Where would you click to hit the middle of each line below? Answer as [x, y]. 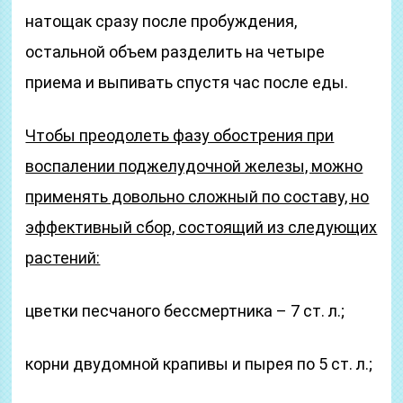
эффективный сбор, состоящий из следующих [201, 227]
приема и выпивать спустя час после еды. [187, 82]
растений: [63, 258]
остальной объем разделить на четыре [175, 52]
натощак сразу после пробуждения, [161, 21]
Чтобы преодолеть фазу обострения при [180, 135]
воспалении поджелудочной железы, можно [194, 166]
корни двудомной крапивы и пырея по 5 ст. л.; [199, 364]
